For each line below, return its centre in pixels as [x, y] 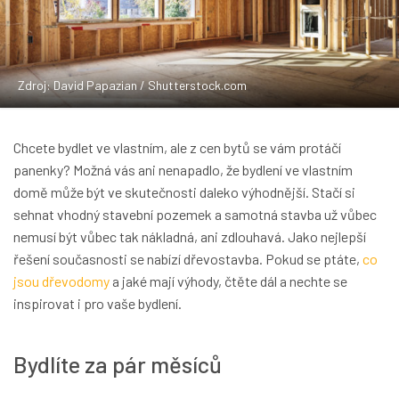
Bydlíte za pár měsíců [118, 363]
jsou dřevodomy [61, 281]
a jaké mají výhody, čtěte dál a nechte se [228, 281]
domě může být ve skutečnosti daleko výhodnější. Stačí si [184, 192]
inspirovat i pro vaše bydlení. [98, 304]
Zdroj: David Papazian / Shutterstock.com [132, 85]
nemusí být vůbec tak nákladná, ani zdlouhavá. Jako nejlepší [190, 237]
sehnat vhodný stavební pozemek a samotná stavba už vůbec [195, 215]
